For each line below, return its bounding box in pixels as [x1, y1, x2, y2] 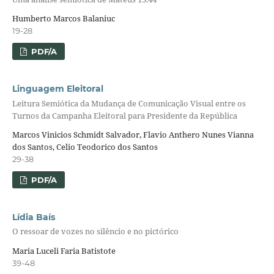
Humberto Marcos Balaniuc [12, 13, 115, 24]
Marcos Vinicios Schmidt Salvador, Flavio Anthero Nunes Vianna [12, 129, 254, 141]
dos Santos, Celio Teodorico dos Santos [12, 141, 158, 153]
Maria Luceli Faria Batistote [12, 245, 116, 256]
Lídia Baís [12, 212, 55, 223]
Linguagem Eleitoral [12, 83, 103, 95]
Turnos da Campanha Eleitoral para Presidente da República [12, 109, 237, 121]
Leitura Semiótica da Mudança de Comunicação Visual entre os [12, 97, 246, 109]
